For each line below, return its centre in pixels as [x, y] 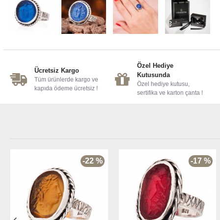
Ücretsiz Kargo [56, 70]
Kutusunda [154, 75]
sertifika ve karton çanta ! [170, 93]
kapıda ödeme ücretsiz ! [66, 88]
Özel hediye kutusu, [164, 84]
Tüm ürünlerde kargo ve [66, 79]
